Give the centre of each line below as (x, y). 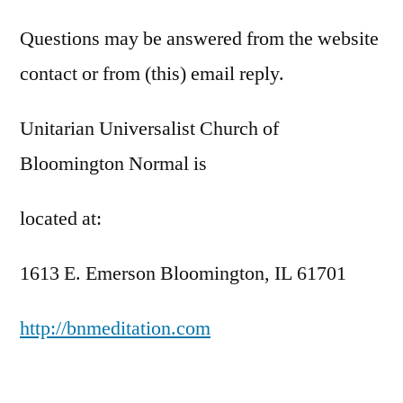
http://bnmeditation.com (115, 328)
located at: (61, 218)
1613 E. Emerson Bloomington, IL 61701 (183, 273)
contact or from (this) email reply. (152, 73)
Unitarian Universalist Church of (149, 128)
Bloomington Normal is (113, 163)
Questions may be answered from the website (199, 38)
